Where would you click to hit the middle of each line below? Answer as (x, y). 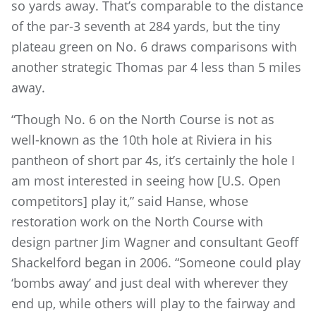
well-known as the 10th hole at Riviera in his (142, 139)
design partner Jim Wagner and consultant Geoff (155, 242)
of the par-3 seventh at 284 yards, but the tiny (146, 26)
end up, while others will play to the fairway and (153, 303)
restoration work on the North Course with (137, 221)
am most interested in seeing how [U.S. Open (146, 180)
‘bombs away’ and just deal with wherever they (150, 282)
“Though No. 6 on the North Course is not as (143, 119)
